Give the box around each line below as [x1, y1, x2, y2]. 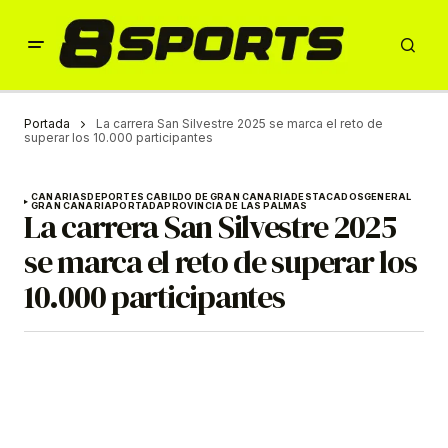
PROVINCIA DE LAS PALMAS [164, 200, 308, 212]
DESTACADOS [291, 191, 365, 203]
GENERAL [364, 191, 412, 203]
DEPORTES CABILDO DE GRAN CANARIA [87, 191, 292, 203]
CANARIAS [31, 191, 88, 203]
